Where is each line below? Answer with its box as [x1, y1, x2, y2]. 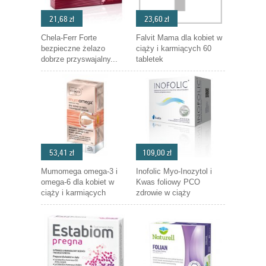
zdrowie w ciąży [136, 188, 191, 197]
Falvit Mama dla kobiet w [136, 33, 222, 42]
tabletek [136, 55, 163, 64]
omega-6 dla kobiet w [41, 178, 114, 186]
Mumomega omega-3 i [41, 167, 118, 176]
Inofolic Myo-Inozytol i [136, 167, 212, 176]
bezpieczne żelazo [41, 44, 105, 53]
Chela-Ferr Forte [41, 33, 97, 42]
